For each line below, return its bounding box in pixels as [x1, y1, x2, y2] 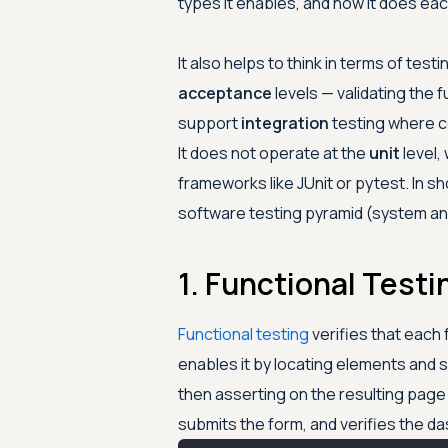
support [177, 112, 241, 134]
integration [240, 112, 329, 134]
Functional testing [177, 323, 309, 345]
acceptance [177, 82, 272, 104]
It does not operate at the [177, 142, 369, 164]
